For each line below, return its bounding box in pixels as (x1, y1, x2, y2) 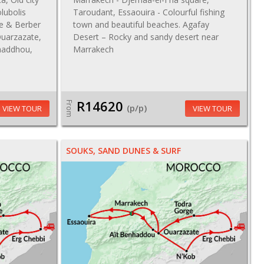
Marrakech (72, 44, 114, 55)
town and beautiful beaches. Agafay (72, 19, 209, 30)
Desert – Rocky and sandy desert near (72, 31, 219, 42)
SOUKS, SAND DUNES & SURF (65, 145, 181, 156)
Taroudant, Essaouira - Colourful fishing (72, 6, 225, 18)
